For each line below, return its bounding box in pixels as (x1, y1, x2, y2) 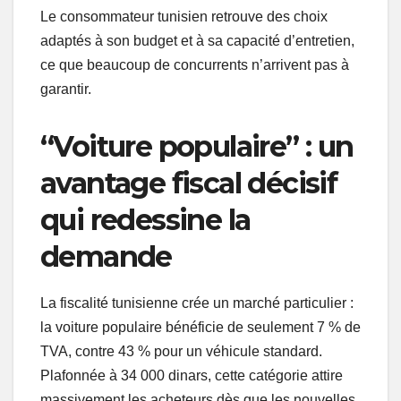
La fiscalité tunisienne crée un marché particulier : (40, 295, 354, 311)
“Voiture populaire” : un (40, 129, 354, 165)
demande (40, 239, 172, 275)
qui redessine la (40, 202, 251, 238)
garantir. (40, 81, 91, 98)
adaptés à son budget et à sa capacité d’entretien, (40, 33, 354, 49)
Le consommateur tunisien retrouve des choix (40, 9, 328, 25)
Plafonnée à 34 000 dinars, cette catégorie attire (40, 368, 343, 384)
